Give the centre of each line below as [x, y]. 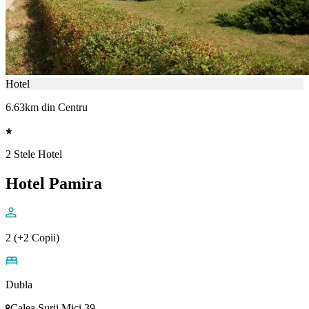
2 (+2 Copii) [32, 238]
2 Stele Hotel [34, 154]
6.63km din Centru [47, 108]
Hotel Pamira [54, 184]
